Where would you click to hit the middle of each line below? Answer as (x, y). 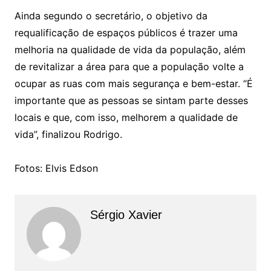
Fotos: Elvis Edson (56, 168)
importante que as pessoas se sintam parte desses (131, 100)
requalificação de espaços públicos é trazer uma (126, 32)
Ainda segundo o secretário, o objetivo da (111, 15)
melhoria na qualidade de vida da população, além (130, 49)
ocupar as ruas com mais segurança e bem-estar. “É (133, 83)
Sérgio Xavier (126, 214)
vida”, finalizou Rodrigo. (68, 134)
